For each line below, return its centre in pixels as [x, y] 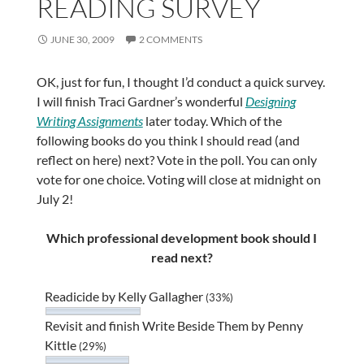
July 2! [54, 198]
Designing [270, 101]
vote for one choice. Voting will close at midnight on [178, 179]
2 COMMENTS [170, 39]
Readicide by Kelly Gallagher [125, 296]
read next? [182, 257]
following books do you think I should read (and [168, 140]
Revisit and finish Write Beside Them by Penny [173, 325]
